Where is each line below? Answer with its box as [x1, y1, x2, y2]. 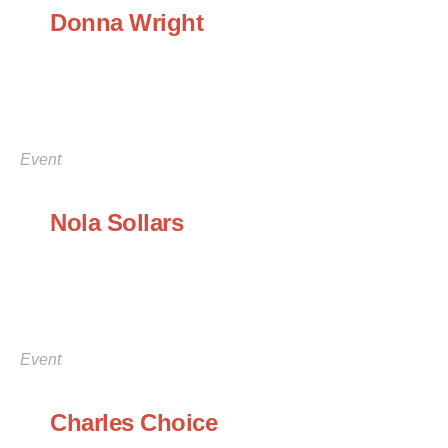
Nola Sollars [50, 209, 183, 237]
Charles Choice [50, 409, 217, 437]
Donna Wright [50, 9, 203, 37]
